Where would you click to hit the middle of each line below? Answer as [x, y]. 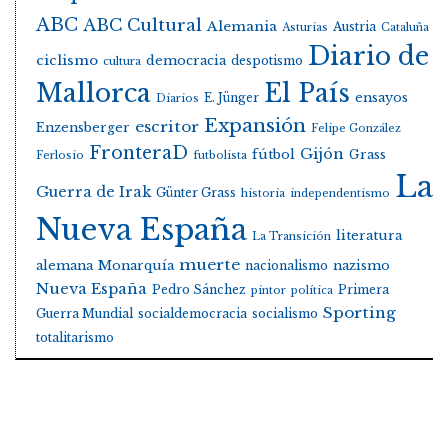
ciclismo [67, 61]
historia [263, 194]
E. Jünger [231, 98]
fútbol [273, 155]
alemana [64, 266]
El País [307, 94]
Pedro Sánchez [199, 290]
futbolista [220, 156]
